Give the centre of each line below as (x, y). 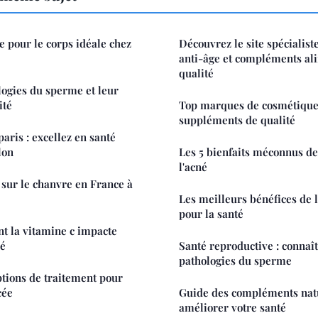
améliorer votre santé (232, 307)
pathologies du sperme (235, 260)
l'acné (193, 166)
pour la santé (211, 213)
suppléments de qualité (237, 120)
